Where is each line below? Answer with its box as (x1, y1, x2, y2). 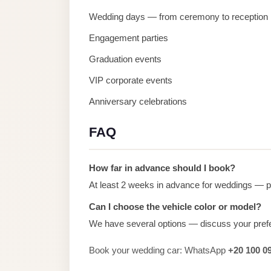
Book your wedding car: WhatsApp (89, 245, 228, 255)
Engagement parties (89, 33, 168, 43)
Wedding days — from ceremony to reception (89, 11, 268, 22)
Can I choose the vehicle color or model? (89, 201, 261, 212)
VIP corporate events (89, 75, 172, 85)
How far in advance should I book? (89, 163, 235, 173)
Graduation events (89, 54, 162, 64)
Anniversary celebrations (89, 96, 187, 106)
